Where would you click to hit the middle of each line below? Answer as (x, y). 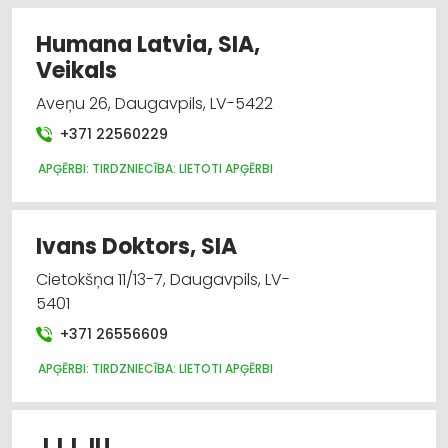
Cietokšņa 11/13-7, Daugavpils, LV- (163, 279)
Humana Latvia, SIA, (148, 44)
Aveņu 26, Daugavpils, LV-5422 (154, 103)
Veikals (76, 70)
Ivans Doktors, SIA (136, 246)
